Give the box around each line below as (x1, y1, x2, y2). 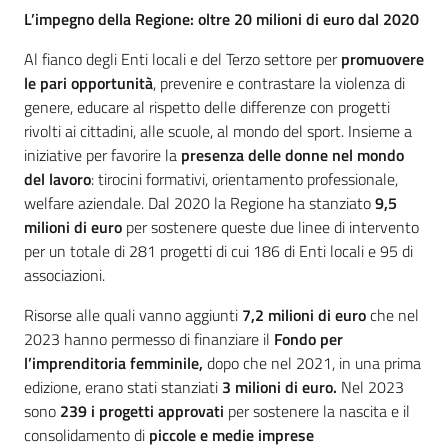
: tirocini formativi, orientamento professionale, (91, 167, 398, 192)
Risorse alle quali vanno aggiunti (24, 303, 242, 328)
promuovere (341, 47, 424, 72)
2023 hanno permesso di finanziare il (24, 327, 274, 352)
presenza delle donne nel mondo (181, 143, 404, 168)
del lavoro (24, 167, 91, 192)
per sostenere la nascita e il (224, 399, 410, 424)
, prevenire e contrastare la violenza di (153, 71, 405, 96)
